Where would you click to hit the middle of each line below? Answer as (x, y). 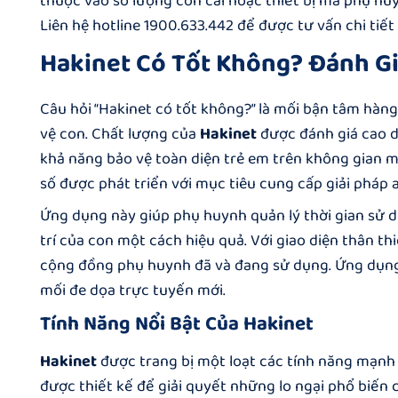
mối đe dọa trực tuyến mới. (133, 290)
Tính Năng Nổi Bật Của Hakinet (177, 324)
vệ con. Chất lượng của (120, 134)
